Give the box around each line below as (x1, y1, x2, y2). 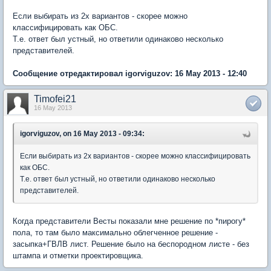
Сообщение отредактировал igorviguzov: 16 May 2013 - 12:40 (13, 69, 247, 78)
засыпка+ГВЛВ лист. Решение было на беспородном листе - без (13, 240, 249, 249)
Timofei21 (34, 94, 76, 104)
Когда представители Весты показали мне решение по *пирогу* (13, 217, 246, 226)
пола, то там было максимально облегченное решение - (13, 228, 218, 237)
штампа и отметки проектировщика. (13, 251, 143, 260)
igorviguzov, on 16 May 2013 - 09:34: (20, 129, 145, 138)
